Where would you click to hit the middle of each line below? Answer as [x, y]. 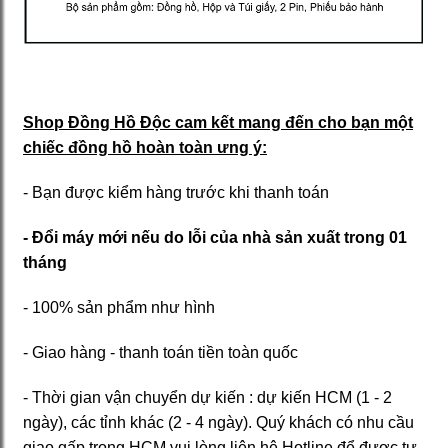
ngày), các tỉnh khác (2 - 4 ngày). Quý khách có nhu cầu [218, 422]
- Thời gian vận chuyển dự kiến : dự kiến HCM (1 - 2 [207, 397]
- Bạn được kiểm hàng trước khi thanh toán [176, 192]
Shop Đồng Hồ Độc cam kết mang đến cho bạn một [218, 122]
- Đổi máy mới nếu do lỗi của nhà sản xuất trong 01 [215, 237]
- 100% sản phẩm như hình [119, 307]
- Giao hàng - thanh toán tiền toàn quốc [160, 352]
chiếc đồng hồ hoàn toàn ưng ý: [145, 147]
